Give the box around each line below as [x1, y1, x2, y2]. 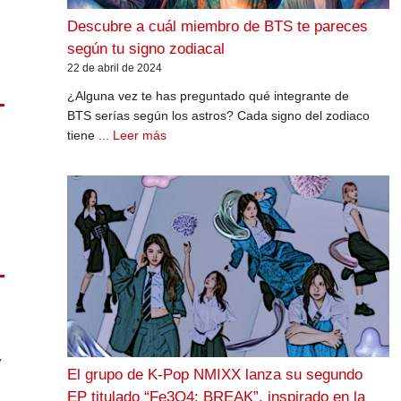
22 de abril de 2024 [66, 61, 162, 74]
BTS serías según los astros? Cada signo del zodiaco [66, 107, 370, 123]
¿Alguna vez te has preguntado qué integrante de [66, 88, 349, 103]
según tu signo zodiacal [66, 39, 225, 57]
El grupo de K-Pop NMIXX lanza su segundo [66, 366, 363, 383]
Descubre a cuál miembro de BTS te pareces [66, 17, 368, 35]
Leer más [112, 127, 166, 142]
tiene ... [66, 127, 113, 142]
